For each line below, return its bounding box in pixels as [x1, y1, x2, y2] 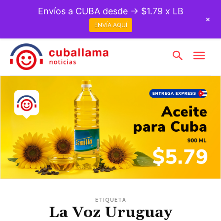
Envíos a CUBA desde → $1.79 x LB [37, 6, 184, 16]
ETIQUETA [95, 195, 126, 203]
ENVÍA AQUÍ [94, 21, 127, 29]
